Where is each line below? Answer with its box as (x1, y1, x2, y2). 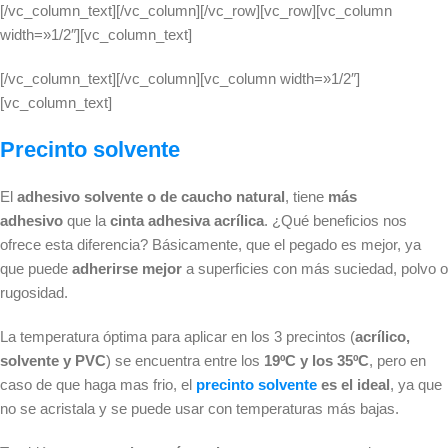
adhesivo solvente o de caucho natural (17, 188, 285, 206)
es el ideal (317, 376, 390, 394)
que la (67, 212, 110, 230)
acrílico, (355, 328, 410, 346)
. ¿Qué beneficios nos (264, 212, 407, 230)
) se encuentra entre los (106, 352, 264, 370)
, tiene (285, 188, 328, 206)
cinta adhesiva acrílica (110, 212, 264, 230)
